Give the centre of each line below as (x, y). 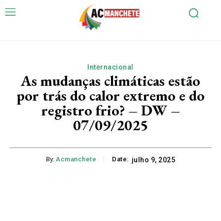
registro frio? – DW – (110, 110)
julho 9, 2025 (153, 160)
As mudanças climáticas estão (110, 81)
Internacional (110, 67)
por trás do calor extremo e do (110, 96)
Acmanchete (76, 159)
